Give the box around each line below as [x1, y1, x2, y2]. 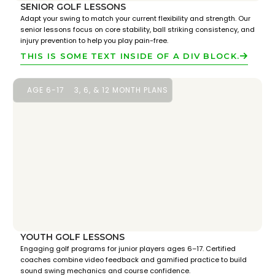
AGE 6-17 [27, 85, 65, 95]
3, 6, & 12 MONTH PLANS [74, 85, 169, 95]
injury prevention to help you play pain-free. [20, 36, 169, 45]
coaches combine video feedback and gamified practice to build [20, 255, 247, 265]
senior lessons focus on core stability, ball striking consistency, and [20, 25, 255, 34]
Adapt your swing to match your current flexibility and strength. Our [20, 14, 251, 23]
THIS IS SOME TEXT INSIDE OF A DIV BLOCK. [20, 51, 240, 61]
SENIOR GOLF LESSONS [20, 1, 126, 12]
